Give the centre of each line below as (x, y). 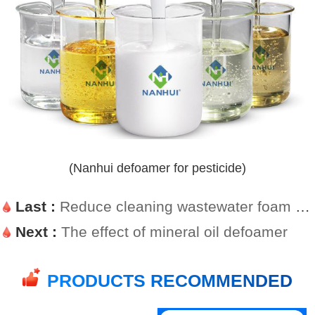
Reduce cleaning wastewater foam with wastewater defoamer (178, 207)
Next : (39, 232)
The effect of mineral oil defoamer (175, 232)
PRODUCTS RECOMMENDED (170, 280)
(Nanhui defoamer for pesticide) (157, 168)
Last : (38, 207)
